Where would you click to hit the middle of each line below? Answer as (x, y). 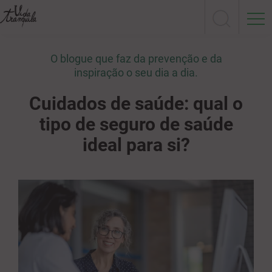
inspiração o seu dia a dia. (136, 73)
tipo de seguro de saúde (136, 124)
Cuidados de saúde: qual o (136, 104)
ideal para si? (136, 145)
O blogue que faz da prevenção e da (136, 59)
